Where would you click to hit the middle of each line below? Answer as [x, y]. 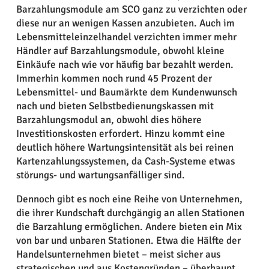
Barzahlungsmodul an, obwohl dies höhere [109, 119]
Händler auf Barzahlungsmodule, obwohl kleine [120, 50]
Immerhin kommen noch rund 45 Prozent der [114, 78]
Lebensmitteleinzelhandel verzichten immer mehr [126, 37]
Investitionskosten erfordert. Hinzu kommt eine [120, 133]
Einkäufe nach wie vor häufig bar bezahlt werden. [125, 64]
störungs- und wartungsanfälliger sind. [100, 175]
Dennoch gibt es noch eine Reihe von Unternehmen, [129, 199]
